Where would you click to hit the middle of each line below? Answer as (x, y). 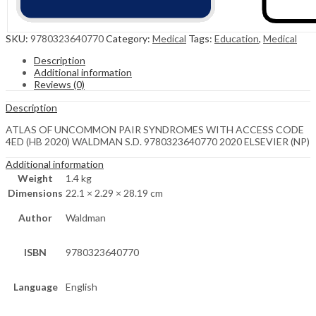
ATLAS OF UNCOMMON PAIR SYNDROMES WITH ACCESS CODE (155, 130)
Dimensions (35, 193)
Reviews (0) (59, 85)
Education (237, 39)
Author (35, 218)
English (81, 287)
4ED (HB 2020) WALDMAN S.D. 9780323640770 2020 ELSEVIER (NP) (158, 142)
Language (35, 287)
